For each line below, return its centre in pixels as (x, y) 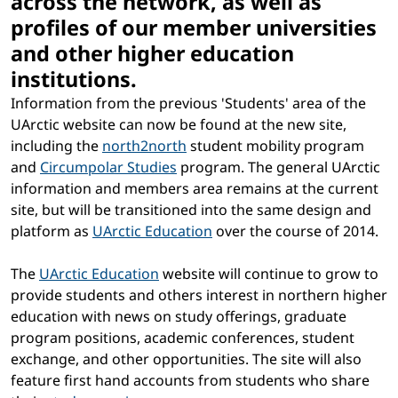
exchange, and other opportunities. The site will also (186, 359)
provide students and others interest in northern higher (199, 295)
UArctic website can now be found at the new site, (179, 125)
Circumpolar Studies (108, 167)
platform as (52, 231)
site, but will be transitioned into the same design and (191, 210)
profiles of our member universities (194, 28)
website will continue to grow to (269, 274)
